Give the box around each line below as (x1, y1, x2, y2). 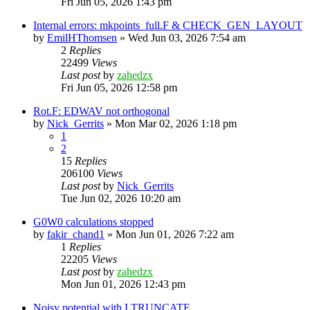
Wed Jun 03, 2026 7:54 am (128, 31, 246, 44)
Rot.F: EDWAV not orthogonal (33, 104, 170, 117)
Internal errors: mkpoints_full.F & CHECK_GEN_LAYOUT (33, 19, 302, 31)
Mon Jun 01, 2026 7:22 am (116, 228, 234, 240)
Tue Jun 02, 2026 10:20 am (61, 192, 181, 204)
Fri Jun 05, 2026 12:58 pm (61, 81, 177, 93)
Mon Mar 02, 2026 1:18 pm (115, 117, 237, 129)
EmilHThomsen (47, 31, 117, 44)
